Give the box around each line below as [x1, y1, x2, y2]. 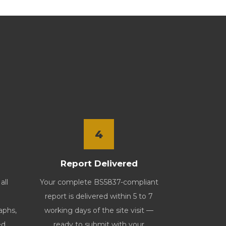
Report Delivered [60, 158, 138, 168]
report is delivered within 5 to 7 [45, 192, 153, 201]
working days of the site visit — [44, 206, 153, 215]
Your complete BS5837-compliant [39, 178, 158, 187]
